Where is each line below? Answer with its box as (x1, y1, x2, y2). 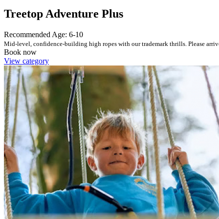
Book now (4, 47, 37, 56)
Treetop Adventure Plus (4, 7, 123, 20)
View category (4, 56, 49, 65)
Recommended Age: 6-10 (4, 30, 83, 39)
